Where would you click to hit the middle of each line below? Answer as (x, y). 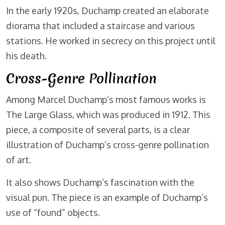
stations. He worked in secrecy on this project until (111, 41)
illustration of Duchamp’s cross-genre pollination (107, 145)
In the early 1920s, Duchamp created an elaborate (107, 11)
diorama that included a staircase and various (100, 26)
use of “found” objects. (53, 213)
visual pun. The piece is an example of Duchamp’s (107, 198)
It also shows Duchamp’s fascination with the (100, 183)
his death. (26, 56)
